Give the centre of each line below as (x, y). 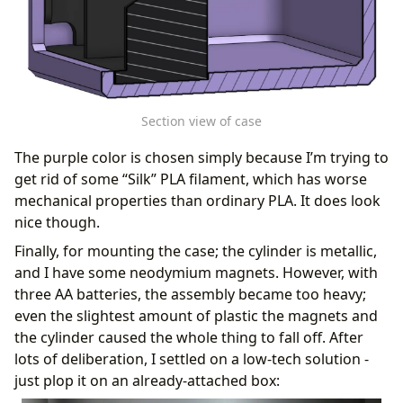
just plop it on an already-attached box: (147, 381)
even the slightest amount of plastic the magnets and (196, 316)
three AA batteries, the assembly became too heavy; (190, 295)
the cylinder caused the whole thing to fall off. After (189, 338)
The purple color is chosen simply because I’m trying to (201, 158)
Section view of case (201, 121)
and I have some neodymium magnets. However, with (196, 273)
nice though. (57, 223)
